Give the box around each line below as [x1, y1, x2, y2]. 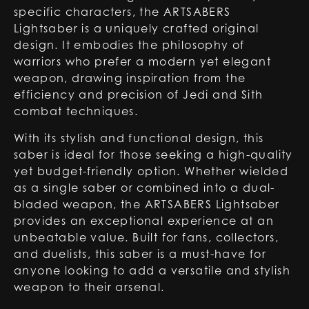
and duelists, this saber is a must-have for [14, 247, 267, 261]
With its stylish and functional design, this [14, 131, 264, 145]
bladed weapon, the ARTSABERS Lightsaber [14, 197, 280, 211]
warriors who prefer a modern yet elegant [14, 54, 271, 68]
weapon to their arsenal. [14, 280, 165, 294]
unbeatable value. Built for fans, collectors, [14, 230, 279, 244]
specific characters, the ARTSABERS [14, 5, 231, 19]
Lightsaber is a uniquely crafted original [14, 21, 259, 35]
